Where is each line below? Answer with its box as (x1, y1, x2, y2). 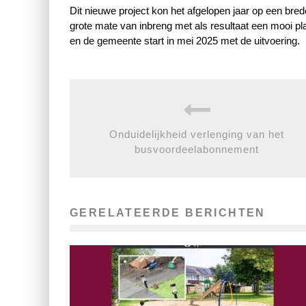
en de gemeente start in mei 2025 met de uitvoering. (70, 35, 300, 46)
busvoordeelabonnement (135, 143, 259, 155)
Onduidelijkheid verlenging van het (109, 128, 284, 140)
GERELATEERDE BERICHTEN (70, 207, 266, 219)
